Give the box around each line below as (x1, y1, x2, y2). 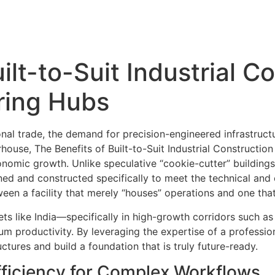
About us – (64, 19, 119, 34)
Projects (203, 19, 246, 34)
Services (133, 19, 176, 34)
